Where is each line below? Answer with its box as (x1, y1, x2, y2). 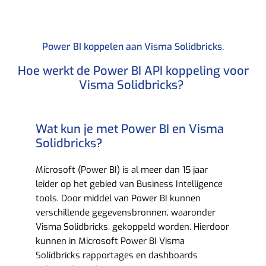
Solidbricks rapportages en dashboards (36, 249, 198, 262)
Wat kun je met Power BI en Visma (36, 121, 224, 138)
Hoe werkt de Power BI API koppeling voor (17, 63, 249, 80)
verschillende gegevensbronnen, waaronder (36, 207, 216, 219)
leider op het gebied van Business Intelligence (36, 178, 223, 191)
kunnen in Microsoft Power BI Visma (36, 235, 185, 248)
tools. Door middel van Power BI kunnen (36, 192, 201, 205)
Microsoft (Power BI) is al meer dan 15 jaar (36, 164, 208, 176)
